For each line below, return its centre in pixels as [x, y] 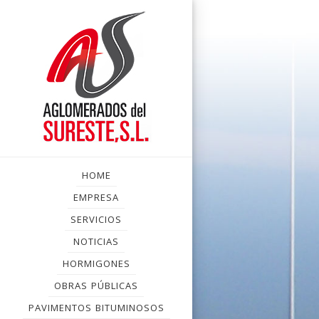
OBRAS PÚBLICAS [96, 286]
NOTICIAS [96, 241]
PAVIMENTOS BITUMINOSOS [96, 308]
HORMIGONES [96, 263]
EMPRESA [96, 197]
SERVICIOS [96, 219]
